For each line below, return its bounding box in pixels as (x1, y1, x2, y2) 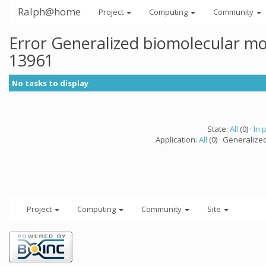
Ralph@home (18, 5, 81, 18)
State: (207, 123, 230, 134)
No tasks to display (12, 78, 88, 88)
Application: (156, 134, 199, 145)
